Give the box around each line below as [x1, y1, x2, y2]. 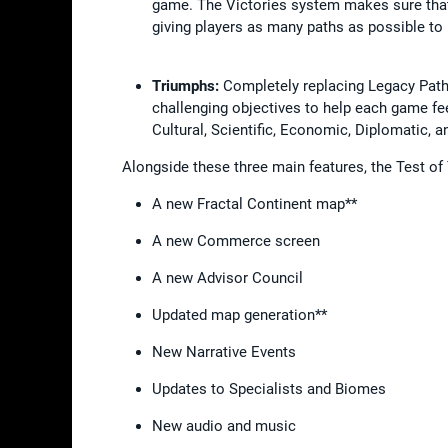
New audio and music [152, 416, 300, 435]
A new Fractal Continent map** [152, 194, 361, 213]
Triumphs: [152, 76, 219, 95]
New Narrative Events [152, 342, 300, 361]
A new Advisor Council [152, 268, 307, 287]
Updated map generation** [152, 305, 331, 324]
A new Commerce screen [152, 231, 324, 250]
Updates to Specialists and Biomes [152, 379, 394, 398]
